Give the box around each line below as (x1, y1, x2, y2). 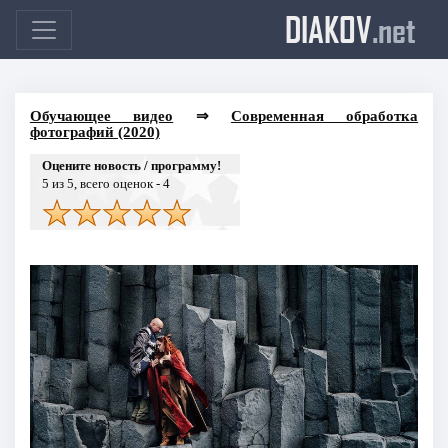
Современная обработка (230, 107, 419, 124)
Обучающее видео (29, 107, 174, 124)
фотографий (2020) (29, 123, 160, 140)
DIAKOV (285, 8, 372, 50)
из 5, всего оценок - (48, 175, 163, 191)
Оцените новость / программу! (41, 157, 221, 173)
